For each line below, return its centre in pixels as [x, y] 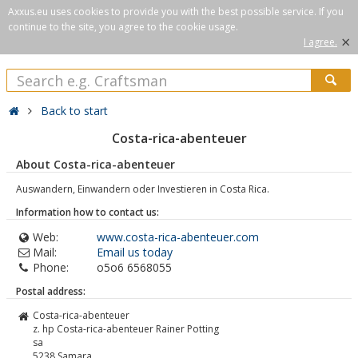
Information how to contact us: [88, 212]
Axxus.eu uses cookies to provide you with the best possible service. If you [176, 12]
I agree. [320, 42]
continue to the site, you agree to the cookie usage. [123, 27]
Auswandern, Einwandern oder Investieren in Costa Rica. [143, 189]
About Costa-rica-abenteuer [95, 164]
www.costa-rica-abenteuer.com [178, 237]
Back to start [75, 111]
